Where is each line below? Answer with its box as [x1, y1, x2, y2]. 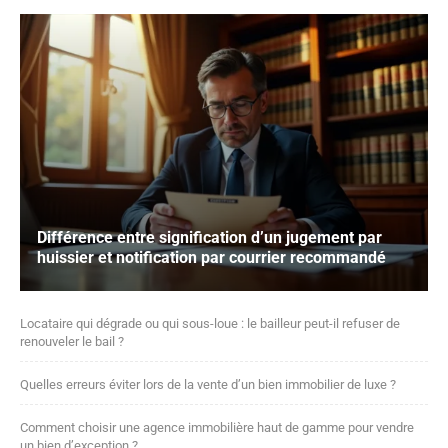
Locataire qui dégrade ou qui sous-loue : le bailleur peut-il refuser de [20, 316, 400, 332]
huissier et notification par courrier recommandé [37, 248, 386, 268]
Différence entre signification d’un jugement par [37, 228, 382, 248]
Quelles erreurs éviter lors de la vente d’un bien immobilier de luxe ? [20, 377, 396, 393]
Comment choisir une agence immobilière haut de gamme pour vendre [20, 420, 414, 436]
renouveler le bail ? [20, 334, 124, 350]
